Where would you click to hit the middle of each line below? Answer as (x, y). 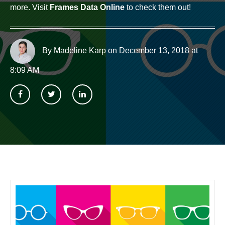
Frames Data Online (87, 7)
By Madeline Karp (73, 50)
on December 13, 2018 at (152, 50)
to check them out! (158, 7)
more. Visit (30, 7)
